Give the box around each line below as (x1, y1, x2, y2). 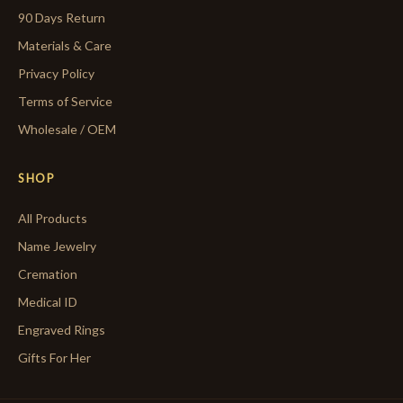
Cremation (18, 266, 77, 282)
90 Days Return (18, 10, 105, 26)
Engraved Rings (18, 322, 105, 338)
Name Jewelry (18, 238, 96, 255)
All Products (18, 210, 87, 227)
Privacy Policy (18, 66, 94, 82)
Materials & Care (18, 38, 112, 54)
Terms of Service (18, 94, 112, 110)
